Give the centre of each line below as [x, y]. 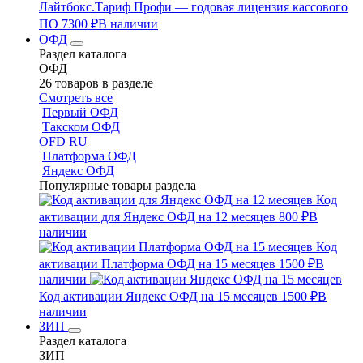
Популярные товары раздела [117, 185]
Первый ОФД [80, 112]
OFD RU [63, 141]
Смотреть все [76, 98]
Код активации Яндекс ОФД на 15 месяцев [158, 296]
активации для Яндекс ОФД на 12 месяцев [157, 217]
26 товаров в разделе [96, 83]
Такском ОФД [81, 127]
